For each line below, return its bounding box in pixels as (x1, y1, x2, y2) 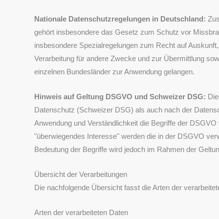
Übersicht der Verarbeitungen (34, 170, 127, 178)
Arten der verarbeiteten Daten (34, 208, 128, 217)
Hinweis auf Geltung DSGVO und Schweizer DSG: (34, 92, 208, 101)
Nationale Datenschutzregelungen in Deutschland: (34, 15, 208, 23)
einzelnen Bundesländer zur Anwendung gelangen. (34, 67, 195, 76)
